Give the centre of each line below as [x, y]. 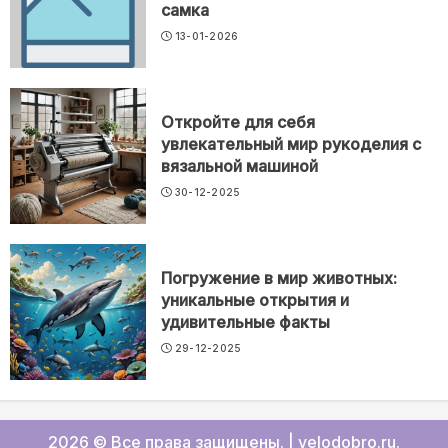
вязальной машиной [239, 166]
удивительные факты [245, 322]
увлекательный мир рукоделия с [291, 144]
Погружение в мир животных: [279, 278]
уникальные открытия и [255, 300]
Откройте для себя [238, 122]
